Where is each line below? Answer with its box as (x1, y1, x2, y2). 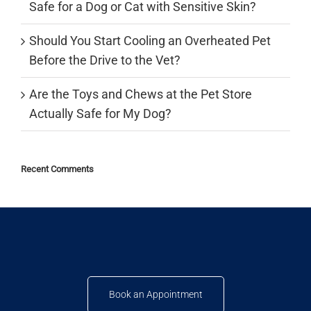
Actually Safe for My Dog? (29, 106, 171, 121)
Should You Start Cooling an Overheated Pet (29, 33, 271, 49)
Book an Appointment (108, 288, 203, 300)
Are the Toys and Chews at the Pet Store (29, 87, 252, 102)
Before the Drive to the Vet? (29, 53, 180, 68)
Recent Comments (21, 164, 94, 175)
